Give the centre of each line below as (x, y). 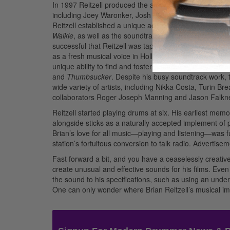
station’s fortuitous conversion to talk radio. (122, 143)
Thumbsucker (89, 76)
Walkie (63, 35)
